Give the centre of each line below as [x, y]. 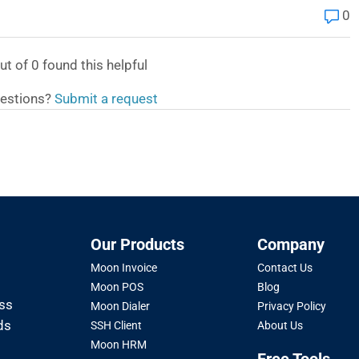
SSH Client [117, 325]
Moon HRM [119, 345]
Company [290, 244]
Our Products [138, 244]
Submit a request [106, 98]
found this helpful [93, 65]
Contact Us [284, 268]
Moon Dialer [121, 306]
